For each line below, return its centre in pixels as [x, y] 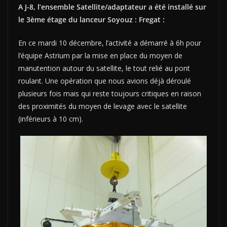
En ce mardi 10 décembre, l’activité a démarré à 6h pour [110, 43]
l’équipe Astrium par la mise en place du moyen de [100, 56]
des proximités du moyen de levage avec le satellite [103, 106]
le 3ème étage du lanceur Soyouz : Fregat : [91, 20]
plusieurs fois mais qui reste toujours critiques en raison [110, 94]
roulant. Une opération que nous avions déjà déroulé [105, 81]
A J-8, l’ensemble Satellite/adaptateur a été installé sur [112, 7]
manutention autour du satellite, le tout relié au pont [104, 68]
